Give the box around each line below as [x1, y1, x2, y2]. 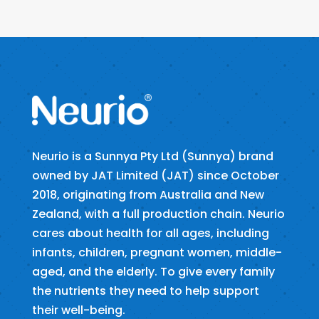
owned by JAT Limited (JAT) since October [31, 167, 279, 184]
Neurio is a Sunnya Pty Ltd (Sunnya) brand [31, 147, 273, 164]
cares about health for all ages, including [31, 224, 269, 241]
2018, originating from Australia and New [31, 186, 264, 203]
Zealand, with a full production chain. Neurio [31, 205, 285, 222]
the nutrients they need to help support [31, 282, 259, 299]
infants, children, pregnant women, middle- [31, 244, 282, 261]
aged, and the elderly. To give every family [31, 263, 275, 280]
